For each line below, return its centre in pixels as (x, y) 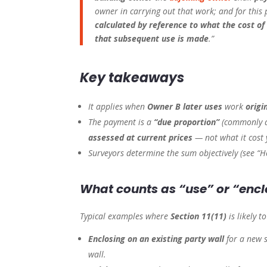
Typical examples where (125, 216)
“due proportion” (187, 122)
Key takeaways (132, 78)
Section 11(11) (199, 216)
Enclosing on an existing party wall (156, 239)
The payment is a (121, 122)
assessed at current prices (141, 138)
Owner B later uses (185, 107)
